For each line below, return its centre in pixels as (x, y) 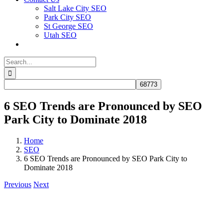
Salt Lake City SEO (75, 8)
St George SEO (68, 26)
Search (14, 60)
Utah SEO (60, 35)
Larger (34, 210)
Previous (18, 184)
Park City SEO (67, 17)
